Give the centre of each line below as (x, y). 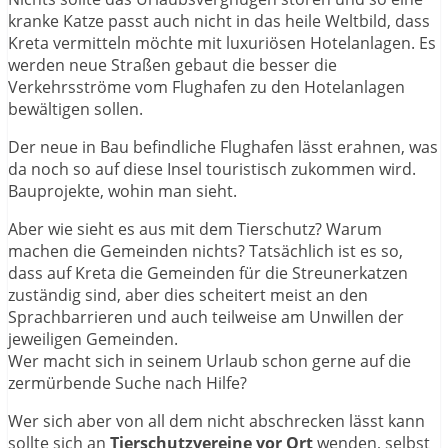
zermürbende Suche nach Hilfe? (127, 382)
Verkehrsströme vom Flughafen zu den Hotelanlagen (206, 86)
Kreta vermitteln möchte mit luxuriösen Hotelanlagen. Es (222, 42)
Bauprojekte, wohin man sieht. (122, 190)
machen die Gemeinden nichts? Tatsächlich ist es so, (205, 250)
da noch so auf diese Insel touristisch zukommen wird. (212, 168)
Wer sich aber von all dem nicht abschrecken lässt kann (216, 420)
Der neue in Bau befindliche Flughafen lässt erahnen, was (223, 146)
